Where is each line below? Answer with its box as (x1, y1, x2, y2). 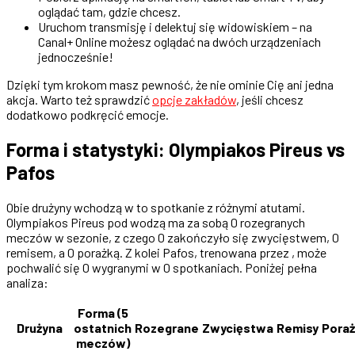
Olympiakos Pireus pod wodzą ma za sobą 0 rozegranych (6, 215, 305, 231)
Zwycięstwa (202, 320, 273, 336)
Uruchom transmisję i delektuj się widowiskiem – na (38, 19, 312, 35)
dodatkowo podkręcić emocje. (6, 107, 169, 123)
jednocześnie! (38, 49, 113, 65)
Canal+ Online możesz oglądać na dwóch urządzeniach (38, 34, 321, 50)
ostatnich (74, 320, 132, 336)
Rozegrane (135, 320, 199, 336)
